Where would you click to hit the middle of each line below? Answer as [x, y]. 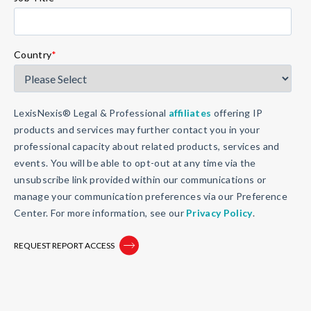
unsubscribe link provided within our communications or [140, 179]
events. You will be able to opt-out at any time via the [135, 162]
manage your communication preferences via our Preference [151, 196]
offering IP [237, 112]
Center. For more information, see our [100, 212]
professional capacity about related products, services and [147, 146]
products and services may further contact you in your [137, 129]
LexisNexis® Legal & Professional [91, 112]
